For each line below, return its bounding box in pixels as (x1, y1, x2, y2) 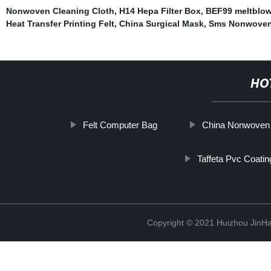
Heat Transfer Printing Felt (5, 18, 114, 28)
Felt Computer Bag (83, 119, 158, 130)
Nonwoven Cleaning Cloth (5, 5, 114, 16)
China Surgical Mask (119, 18, 204, 28)
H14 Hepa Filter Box (119, 5, 201, 16)
